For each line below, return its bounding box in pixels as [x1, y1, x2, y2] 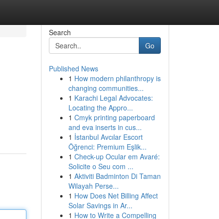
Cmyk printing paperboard [74, 112, 155, 122]
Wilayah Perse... [68, 181, 119, 191]
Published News [48, 64, 98, 73]
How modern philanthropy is [74, 73, 161, 83]
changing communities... [68, 83, 144, 93]
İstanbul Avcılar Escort [74, 132, 143, 142]
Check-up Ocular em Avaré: [74, 152, 160, 161]
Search [48, 27, 71, 37]
